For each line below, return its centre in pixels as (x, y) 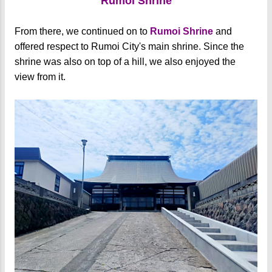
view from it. (41, 77)
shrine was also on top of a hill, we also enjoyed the (125, 62)
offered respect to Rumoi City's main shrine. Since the (129, 47)
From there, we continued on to (82, 32)
